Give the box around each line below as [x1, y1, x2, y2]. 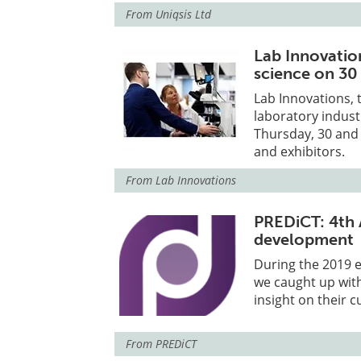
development [254, 230, 355, 249]
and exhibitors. [254, 143, 346, 160]
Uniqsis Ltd [156, 6, 211, 22]
